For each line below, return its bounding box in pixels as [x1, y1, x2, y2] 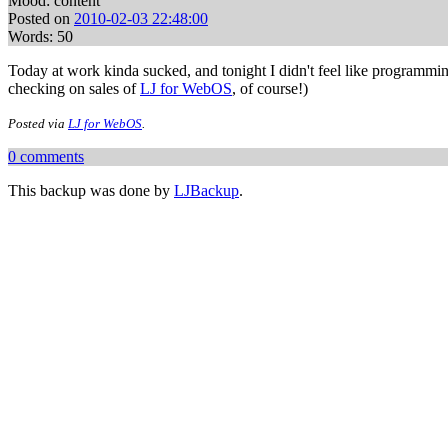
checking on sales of [8, 80, 140, 97]
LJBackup [174, 182, 239, 199]
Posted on [8, 10, 74, 27]
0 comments [8, 148, 84, 165]
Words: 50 [8, 28, 73, 45]
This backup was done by [8, 182, 174, 199]
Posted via [8, 116, 68, 131]
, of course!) [232, 80, 308, 97]
